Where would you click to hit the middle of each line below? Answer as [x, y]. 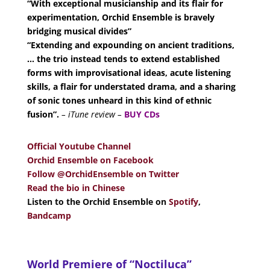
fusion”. [43, 115]
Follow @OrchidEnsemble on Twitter [103, 174]
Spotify [183, 202]
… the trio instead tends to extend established [123, 59]
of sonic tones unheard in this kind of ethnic [119, 101]
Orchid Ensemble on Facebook [90, 160]
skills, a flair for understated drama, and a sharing [131, 87]
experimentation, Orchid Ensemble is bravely [121, 17]
